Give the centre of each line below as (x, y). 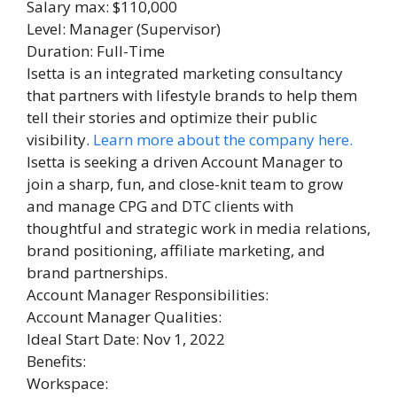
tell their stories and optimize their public (172, 117)
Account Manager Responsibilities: (148, 295)
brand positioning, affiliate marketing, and (176, 250)
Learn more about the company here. (223, 140)
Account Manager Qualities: (124, 317)
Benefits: (56, 361)
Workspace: (67, 383)
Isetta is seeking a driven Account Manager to (185, 162)
